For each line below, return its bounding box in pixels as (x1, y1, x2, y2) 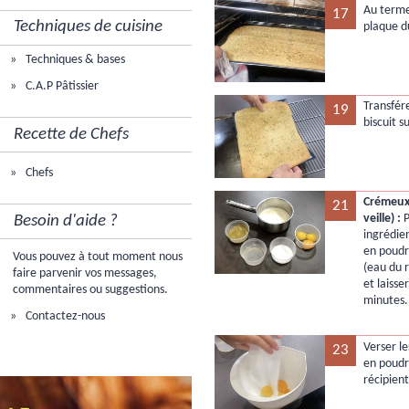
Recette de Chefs (14, 125, 130, 143)
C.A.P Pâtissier (23, 79, 100, 93)
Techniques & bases (23, 52, 126, 67)
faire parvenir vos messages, (13, 267, 157, 281)
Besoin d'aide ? (14, 212, 119, 230)
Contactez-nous (23, 309, 106, 323)
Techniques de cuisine (14, 18, 163, 37)
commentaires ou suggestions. (13, 283, 168, 298)
